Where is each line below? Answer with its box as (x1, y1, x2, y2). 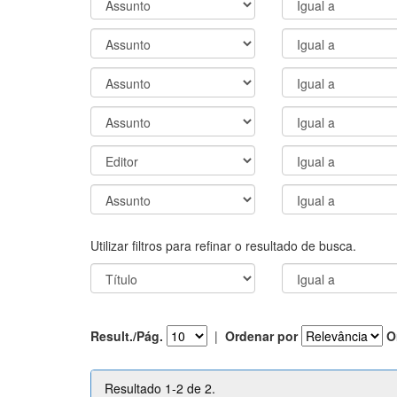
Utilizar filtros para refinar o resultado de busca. (90, 236, 356, 254)
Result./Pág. (90, 327, 163, 345)
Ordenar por (225, 327, 298, 345)
